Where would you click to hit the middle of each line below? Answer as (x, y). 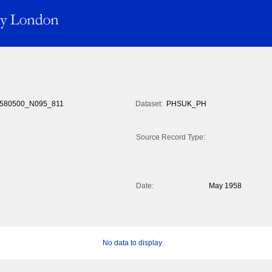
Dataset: (149, 104)
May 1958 (225, 186)
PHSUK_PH (186, 104)
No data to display (132, 243)
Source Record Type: (171, 138)
